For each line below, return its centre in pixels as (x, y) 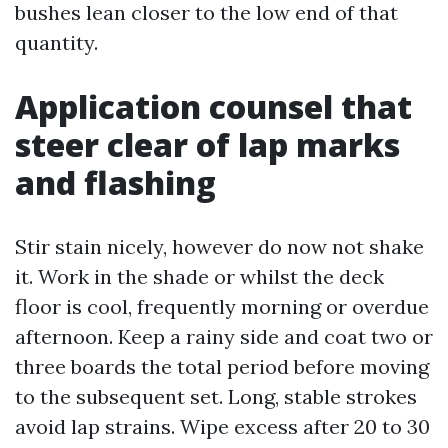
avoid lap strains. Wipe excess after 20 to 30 (222, 426)
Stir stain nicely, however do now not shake (219, 246)
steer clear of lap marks (207, 144)
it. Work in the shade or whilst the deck (199, 276)
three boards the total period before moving (222, 366)
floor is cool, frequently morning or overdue (222, 306)
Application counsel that (213, 106)
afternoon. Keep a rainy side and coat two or (224, 336)
